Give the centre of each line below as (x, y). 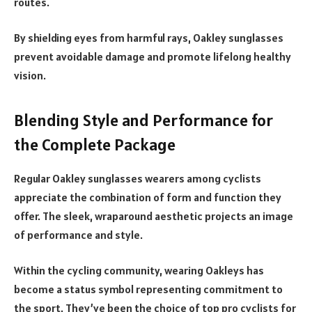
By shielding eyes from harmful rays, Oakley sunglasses (149, 38)
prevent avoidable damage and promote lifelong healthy (153, 57)
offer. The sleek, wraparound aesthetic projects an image (154, 216)
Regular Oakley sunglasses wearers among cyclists (138, 178)
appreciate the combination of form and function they (148, 197)
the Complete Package (95, 144)
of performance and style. (79, 234)
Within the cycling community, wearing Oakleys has (139, 271)
